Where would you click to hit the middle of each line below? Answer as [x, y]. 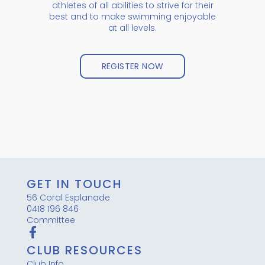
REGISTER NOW [132, 66]
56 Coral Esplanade [68, 198]
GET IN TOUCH [74, 184]
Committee [51, 220]
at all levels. [132, 28]
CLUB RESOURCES [84, 251]
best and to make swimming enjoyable [132, 16]
